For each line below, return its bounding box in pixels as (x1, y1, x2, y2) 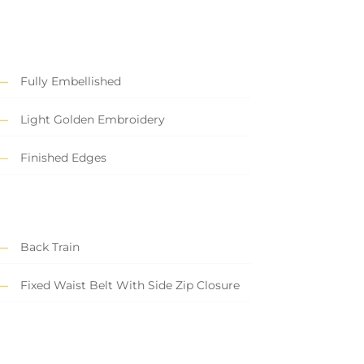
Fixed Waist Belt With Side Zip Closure (19, 278, 240, 293)
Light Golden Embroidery (19, 112, 165, 128)
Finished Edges (19, 150, 106, 166)
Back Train (19, 240, 80, 255)
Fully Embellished (19, 74, 121, 89)
